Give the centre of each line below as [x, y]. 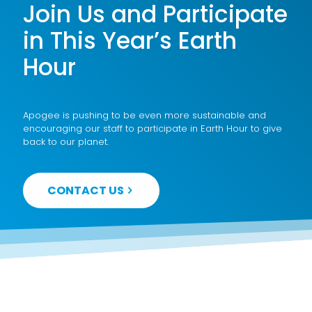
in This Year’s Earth [130, 41]
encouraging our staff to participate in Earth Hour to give [153, 128]
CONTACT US [86, 190]
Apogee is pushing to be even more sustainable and [145, 115]
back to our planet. [66, 142]
